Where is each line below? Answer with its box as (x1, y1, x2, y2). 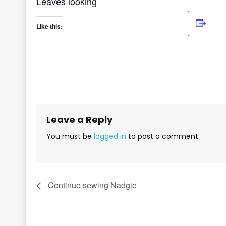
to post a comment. (126, 131, 200, 141)
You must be (46, 131, 94, 141)
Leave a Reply (46, 112, 112, 126)
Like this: (36, 21, 63, 31)
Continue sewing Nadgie (46, 179, 137, 191)
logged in (94, 131, 126, 141)
